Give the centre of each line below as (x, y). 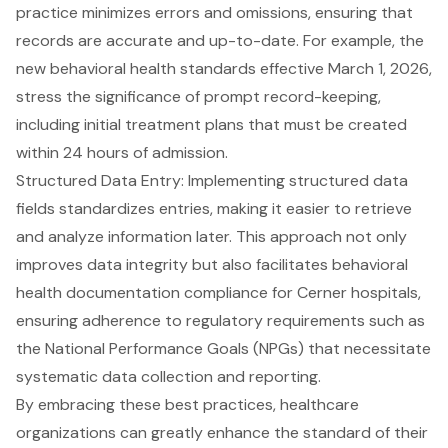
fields (35, 208)
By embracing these (90, 404)
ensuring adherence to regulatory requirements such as (220, 320)
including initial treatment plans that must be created (211, 124)
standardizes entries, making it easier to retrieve (233, 208)
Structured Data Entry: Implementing (152, 180)
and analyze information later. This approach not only (211, 236)
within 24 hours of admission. (122, 152)
